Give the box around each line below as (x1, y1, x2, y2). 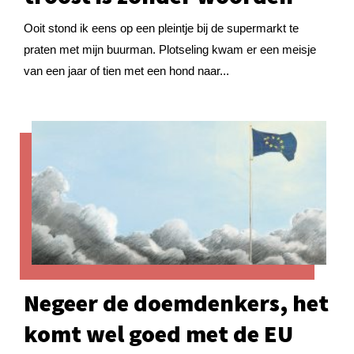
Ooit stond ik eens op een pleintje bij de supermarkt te (24, 21, 299, 35)
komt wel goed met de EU (24, 318, 293, 348)
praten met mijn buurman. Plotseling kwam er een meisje (24, 42, 316, 56)
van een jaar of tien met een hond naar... (24, 63, 229, 77)
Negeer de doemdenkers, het (24, 288, 329, 318)
